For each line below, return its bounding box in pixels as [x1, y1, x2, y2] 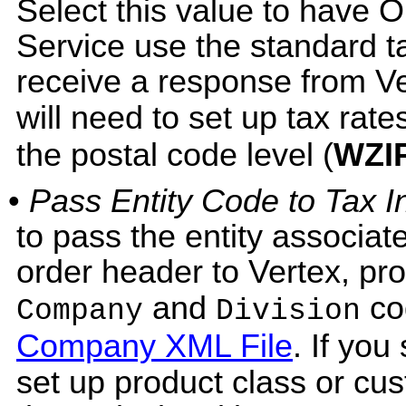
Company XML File [16, 327, 293, 364]
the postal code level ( [16, 137, 333, 174]
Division [216, 294, 361, 328]
